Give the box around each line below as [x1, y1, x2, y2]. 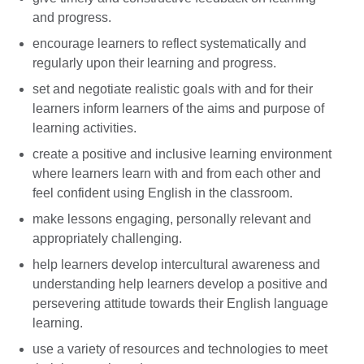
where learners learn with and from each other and [32, 166, 321, 180]
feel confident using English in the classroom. [32, 185, 292, 200]
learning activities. [32, 120, 136, 135]
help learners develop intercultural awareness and [32, 257, 320, 271]
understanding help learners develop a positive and [32, 276, 327, 291]
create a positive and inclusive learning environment [32, 146, 331, 161]
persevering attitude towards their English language [32, 296, 328, 310]
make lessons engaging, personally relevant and [32, 211, 311, 226]
